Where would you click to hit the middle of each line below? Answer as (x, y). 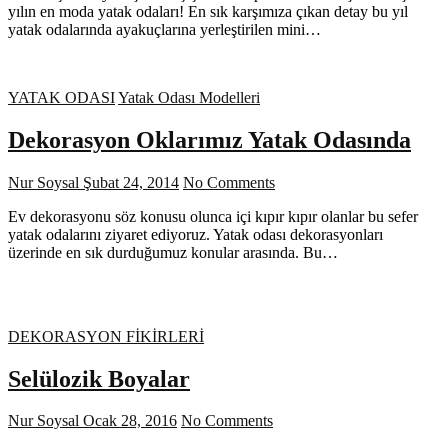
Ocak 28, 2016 (128, 421)
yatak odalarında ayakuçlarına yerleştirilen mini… (164, 29)
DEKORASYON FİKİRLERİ (106, 336)
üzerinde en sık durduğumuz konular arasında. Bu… (173, 252)
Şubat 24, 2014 (129, 182)
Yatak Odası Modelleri (189, 97)
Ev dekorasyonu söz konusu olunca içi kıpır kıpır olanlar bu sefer (213, 216)
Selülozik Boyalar (99, 378)
